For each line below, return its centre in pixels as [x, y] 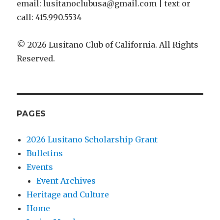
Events [40, 167]
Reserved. [36, 58]
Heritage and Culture [68, 194]
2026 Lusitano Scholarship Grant [92, 139]
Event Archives [66, 180]
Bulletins [45, 153]
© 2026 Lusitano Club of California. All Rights [108, 44]
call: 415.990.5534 [49, 17]
